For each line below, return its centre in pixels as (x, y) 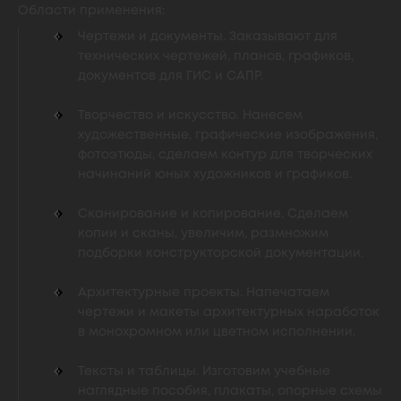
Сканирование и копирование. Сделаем (213, 214)
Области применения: (91, 11)
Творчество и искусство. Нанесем (190, 115)
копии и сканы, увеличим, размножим (203, 234)
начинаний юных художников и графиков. (215, 175)
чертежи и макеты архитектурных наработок (229, 312)
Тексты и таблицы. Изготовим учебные (204, 371)
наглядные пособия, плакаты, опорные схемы (230, 391)
